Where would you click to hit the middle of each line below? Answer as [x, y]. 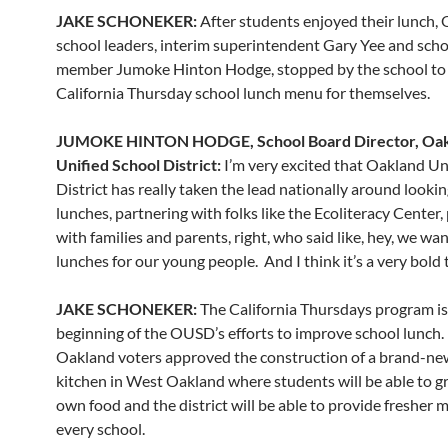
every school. [100, 428]
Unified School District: [138, 164]
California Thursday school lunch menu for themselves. [243, 92]
